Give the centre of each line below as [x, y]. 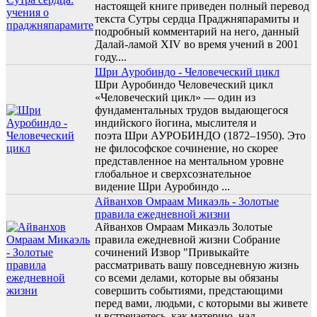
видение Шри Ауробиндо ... [162, 186]
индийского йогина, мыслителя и [176, 122]
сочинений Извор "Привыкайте [172, 252]
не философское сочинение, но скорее [186, 148]
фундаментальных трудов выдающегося [191, 110]
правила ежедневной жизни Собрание [188, 239]
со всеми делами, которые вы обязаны [187, 277]
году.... [111, 57]
